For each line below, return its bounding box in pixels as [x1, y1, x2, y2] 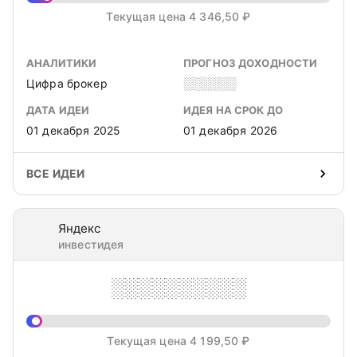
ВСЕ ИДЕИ [26, 167, 85, 180]
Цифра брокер [26, 76, 108, 90]
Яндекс [58, 221, 100, 236]
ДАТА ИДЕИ [26, 104, 90, 116]
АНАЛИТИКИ [26, 57, 97, 69]
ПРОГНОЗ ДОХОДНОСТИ [183, 57, 318, 69]
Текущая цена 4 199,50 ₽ [107, 334, 250, 347]
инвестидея [58, 237, 124, 251]
